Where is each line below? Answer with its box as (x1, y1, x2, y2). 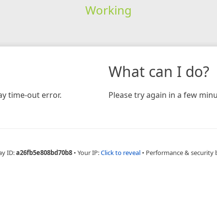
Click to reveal (101, 148, 140, 157)
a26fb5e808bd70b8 (16, 148, 72, 157)
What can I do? (108, 61, 209, 81)
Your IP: (77, 148, 101, 157)
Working (85, 1, 132, 18)
